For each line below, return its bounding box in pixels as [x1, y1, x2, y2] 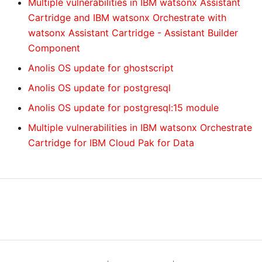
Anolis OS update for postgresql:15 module [28, 102, 219, 113]
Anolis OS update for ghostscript [28, 62, 174, 74]
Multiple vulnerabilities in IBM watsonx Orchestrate [28, 122, 252, 133]
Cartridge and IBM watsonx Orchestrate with [28, 12, 226, 23]
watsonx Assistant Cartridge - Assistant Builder [28, 27, 238, 39]
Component [28, 42, 80, 54]
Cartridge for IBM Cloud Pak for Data [28, 137, 194, 149]
